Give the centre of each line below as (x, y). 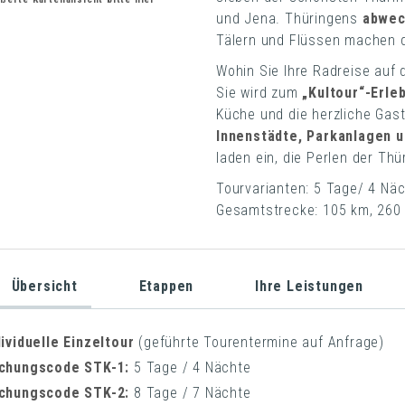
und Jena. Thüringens (289, 19)
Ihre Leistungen (309, 286)
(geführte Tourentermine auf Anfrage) (262, 342)
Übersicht (44, 286)
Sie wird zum (257, 93)
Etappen (166, 286)
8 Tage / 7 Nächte (193, 392)
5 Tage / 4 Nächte (193, 367)
